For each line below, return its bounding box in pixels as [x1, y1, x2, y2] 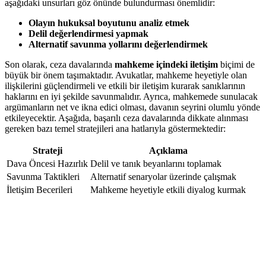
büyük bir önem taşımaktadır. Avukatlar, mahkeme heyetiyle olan [5, 70, 247, 81]
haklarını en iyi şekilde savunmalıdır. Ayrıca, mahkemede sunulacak [5, 91, 258, 102]
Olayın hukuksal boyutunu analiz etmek [28, 18, 189, 28]
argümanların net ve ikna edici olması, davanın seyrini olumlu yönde [5, 102, 260, 113]
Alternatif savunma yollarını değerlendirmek [28, 39, 208, 50]
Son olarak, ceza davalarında [5, 59, 115, 70]
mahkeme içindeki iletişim [115, 59, 218, 70]
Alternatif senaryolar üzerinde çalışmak [90, 172, 236, 182]
